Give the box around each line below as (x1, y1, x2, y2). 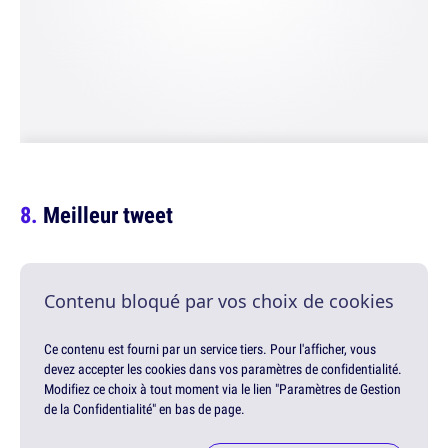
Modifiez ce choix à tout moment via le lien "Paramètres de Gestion (44, 380, 401, 399)
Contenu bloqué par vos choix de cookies (44, 289, 394, 314)
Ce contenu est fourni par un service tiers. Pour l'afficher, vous (44, 340, 376, 359)
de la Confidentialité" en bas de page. (44, 400, 245, 419)
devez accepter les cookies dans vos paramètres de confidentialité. (44, 360, 402, 379)
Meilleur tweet (43, 199, 173, 231)
